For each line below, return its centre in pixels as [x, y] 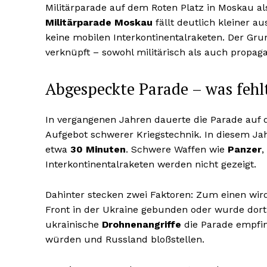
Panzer [245, 150]
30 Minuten [98, 150]
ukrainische [74, 225]
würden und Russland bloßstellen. [125, 240]
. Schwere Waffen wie [177, 150]
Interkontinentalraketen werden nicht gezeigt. [151, 164]
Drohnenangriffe [142, 225]
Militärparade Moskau [99, 23]
